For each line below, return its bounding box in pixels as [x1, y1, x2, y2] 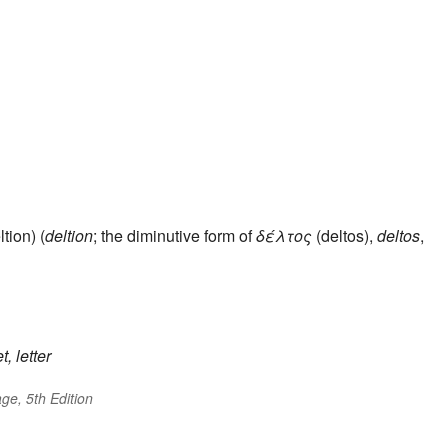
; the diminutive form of [93, 224, 256, 248]
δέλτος [256, 224, 312, 248]
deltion [45, 224, 93, 248]
